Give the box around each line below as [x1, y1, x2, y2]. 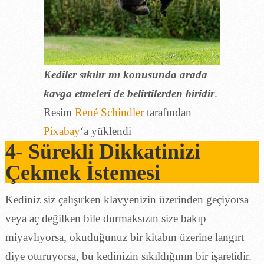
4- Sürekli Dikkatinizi [5, 139, 200, 163]
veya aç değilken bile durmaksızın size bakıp [5, 212, 206, 225]
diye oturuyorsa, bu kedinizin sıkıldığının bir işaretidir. [5, 249, 252, 262]
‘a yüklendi [80, 124, 131, 137]
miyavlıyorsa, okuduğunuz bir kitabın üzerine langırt [5, 230, 244, 243]
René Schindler [74, 105, 144, 118]
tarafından [143, 105, 192, 118]
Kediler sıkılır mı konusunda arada [43, 68, 207, 81]
